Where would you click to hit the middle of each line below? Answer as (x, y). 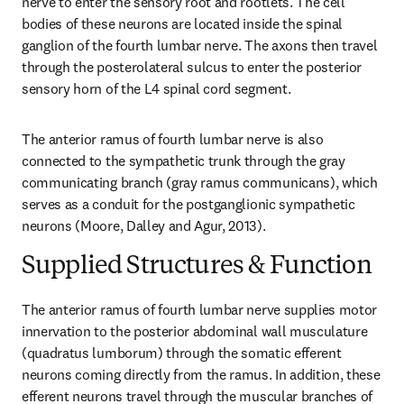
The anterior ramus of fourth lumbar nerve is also (173, 139)
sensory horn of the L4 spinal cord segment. (156, 88)
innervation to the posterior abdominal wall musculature (195, 331)
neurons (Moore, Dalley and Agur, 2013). (144, 225)
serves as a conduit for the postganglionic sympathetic (188, 204)
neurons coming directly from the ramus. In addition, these (201, 374)
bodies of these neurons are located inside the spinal (183, 23)
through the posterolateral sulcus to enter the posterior (192, 67)
